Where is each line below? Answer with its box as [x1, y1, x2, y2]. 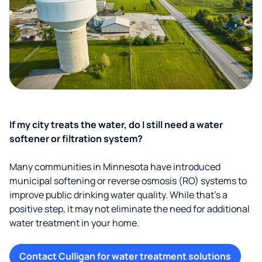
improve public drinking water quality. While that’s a [9, 188, 227, 201]
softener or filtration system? [9, 132, 143, 145]
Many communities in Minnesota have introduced [9, 160, 220, 173]
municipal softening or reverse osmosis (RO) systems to [9, 174, 247, 187]
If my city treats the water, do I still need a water [9, 118, 223, 131]
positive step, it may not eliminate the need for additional [9, 202, 250, 215]
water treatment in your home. [9, 216, 139, 229]
